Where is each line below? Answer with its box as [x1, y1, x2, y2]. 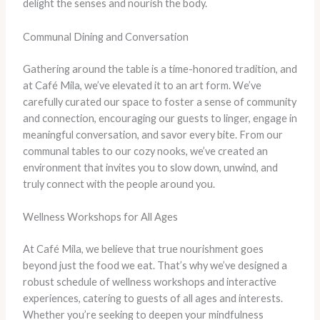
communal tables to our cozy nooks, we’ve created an [22, 144, 268, 157]
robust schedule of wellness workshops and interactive [22, 275, 276, 288]
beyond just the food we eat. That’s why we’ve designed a [22, 259, 287, 271]
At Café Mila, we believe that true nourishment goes [22, 242, 264, 255]
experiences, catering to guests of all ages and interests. [22, 291, 283, 304]
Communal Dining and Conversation [22, 30, 189, 43]
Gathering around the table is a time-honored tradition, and [22, 62, 297, 75]
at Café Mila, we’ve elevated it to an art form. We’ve [22, 79, 261, 91]
